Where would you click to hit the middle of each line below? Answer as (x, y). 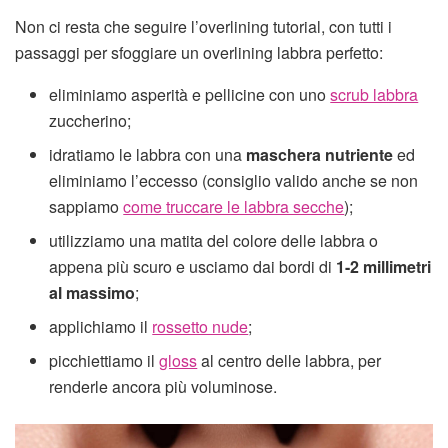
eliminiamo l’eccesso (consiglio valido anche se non (234, 181)
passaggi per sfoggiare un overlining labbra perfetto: (199, 53)
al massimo (92, 293)
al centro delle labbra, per (289, 361)
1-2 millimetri (384, 267)
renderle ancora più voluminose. (163, 387)
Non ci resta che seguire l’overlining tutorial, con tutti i (203, 27)
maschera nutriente (320, 155)
